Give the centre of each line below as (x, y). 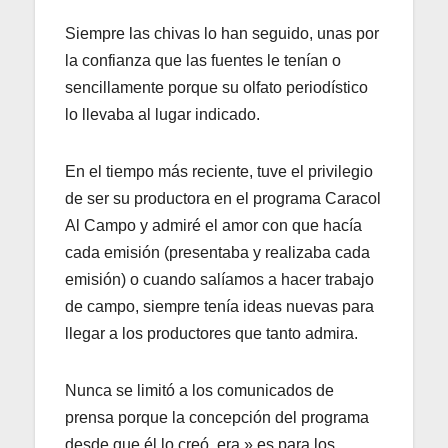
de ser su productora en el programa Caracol (223, 198)
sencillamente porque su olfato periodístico (216, 87)
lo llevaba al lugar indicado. (162, 114)
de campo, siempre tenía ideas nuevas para (219, 306)
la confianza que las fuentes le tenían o (203, 60)
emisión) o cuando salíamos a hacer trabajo (219, 279)
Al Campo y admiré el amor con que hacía (213, 225)
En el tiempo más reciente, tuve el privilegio (219, 171)
